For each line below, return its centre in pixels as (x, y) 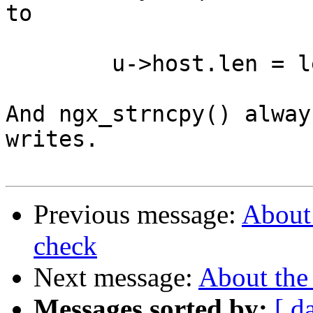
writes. (52, 139)
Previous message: (138, 214)
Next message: (116, 277)
